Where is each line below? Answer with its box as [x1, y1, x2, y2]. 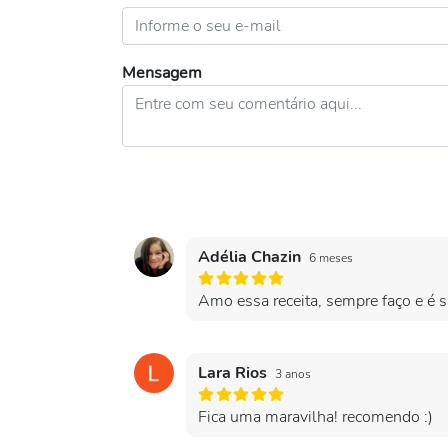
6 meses [309, 250, 353, 266]
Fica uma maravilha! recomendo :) [198, 406, 433, 428]
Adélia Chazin [198, 246, 305, 268]
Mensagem [122, 62, 202, 84]
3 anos [275, 366, 311, 382]
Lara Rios [198, 362, 271, 384]
